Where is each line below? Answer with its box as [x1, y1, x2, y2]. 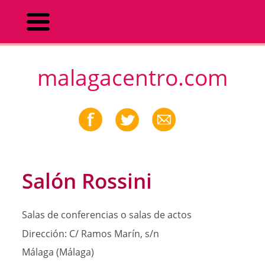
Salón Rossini [21, 166, 152, 195]
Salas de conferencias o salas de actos [21, 208, 192, 222]
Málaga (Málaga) [21, 245, 94, 258]
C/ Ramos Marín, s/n [66, 227, 159, 240]
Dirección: [21, 227, 67, 240]
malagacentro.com [37, 63, 228, 93]
